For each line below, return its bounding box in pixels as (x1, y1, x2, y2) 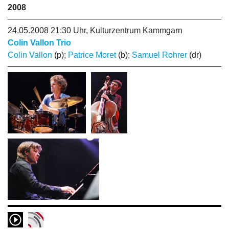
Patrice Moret (68, 51, 116, 59)
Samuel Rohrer (132, 51, 187, 59)
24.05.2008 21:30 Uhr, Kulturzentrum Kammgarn (8, 26, 182, 35)
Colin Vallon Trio (8, 38, 71, 47)
